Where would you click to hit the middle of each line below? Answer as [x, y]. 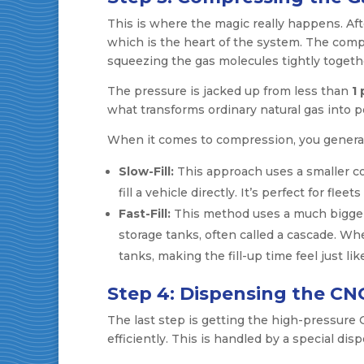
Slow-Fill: [146, 172]
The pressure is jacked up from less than [230, 91]
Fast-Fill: [145, 214]
